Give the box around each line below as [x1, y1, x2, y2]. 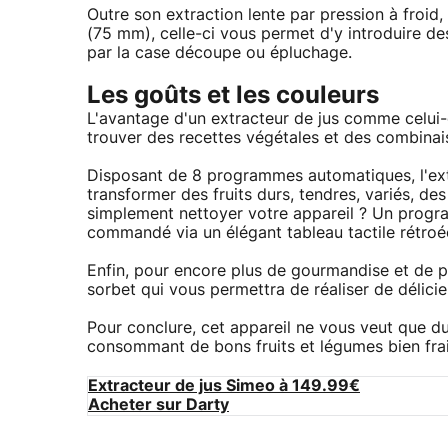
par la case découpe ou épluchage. [87, 44, 352, 61]
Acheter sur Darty [88, 396, 229, 413]
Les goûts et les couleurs [87, 83, 379, 108]
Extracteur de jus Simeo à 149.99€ [88, 377, 360, 394]
